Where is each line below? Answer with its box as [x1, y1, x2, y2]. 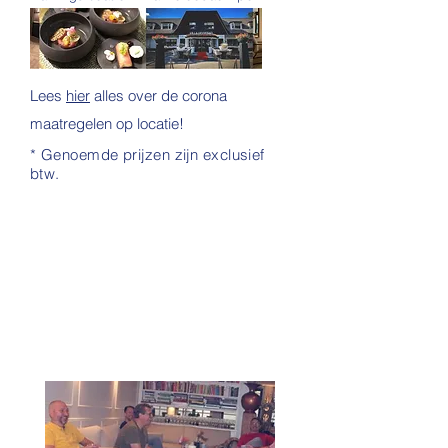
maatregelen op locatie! [30, 114, 184, 133]
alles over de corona [90, 86, 227, 105]
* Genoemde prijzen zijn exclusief [30, 145, 265, 164]
